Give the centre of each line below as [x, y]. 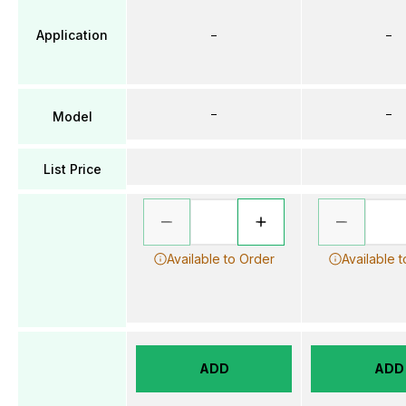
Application [72, 34]
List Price [72, 169]
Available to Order [220, 259]
